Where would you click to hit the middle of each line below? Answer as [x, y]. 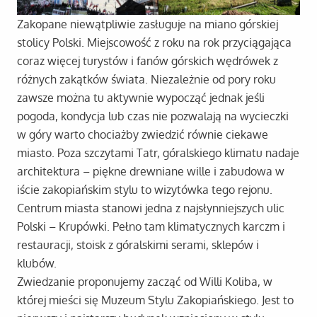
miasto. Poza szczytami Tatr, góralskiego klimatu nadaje [158, 152]
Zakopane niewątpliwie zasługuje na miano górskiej [148, 24]
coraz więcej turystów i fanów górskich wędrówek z [148, 60]
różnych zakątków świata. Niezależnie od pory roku [146, 79]
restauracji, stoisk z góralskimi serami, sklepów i [138, 244]
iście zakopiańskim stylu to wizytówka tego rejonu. [145, 189]
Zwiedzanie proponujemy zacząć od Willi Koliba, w [145, 281]
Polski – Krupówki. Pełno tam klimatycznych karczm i [151, 226]
